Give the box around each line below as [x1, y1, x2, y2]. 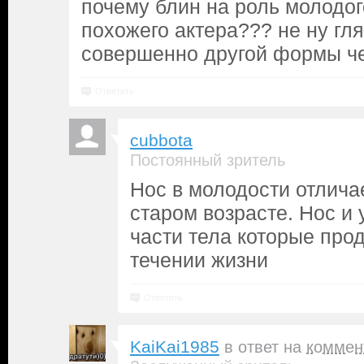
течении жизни [130, 249, 268, 271]
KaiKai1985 [130, 337, 219, 357]
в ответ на [224, 338, 306, 356]
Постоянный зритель [130, 151, 285, 169]
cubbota [130, 131, 193, 150]
